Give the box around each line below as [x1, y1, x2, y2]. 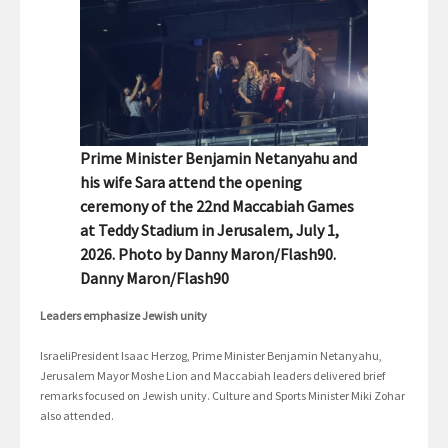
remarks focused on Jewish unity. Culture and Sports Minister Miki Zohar [40, 388, 405, 404]
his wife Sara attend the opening [80, 172, 302, 193]
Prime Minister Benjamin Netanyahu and [80, 148, 357, 169]
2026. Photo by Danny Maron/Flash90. [80, 244, 336, 265]
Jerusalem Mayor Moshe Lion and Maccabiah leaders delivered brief [40, 368, 385, 384]
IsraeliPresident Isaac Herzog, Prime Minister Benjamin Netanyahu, [40, 348, 382, 364]
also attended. [40, 408, 114, 424]
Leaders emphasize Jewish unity [40, 308, 207, 324]
